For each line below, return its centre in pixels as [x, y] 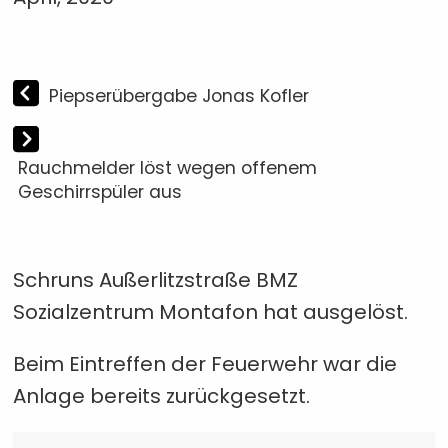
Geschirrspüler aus [99, 192]
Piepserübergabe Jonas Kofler [178, 96]
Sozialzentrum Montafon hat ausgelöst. [210, 312]
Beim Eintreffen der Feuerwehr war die [204, 364]
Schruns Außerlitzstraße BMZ [155, 280]
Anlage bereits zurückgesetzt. [161, 396]
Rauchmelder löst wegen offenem [167, 168]
